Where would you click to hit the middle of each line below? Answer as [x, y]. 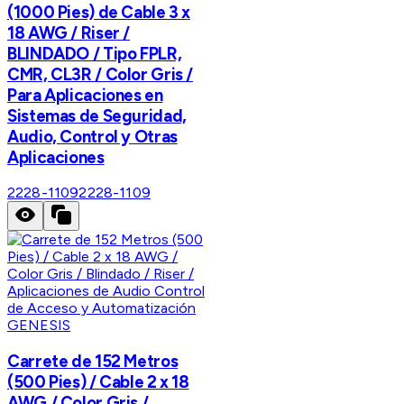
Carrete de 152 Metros [93, 361]
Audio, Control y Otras [92, 136]
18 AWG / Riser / [69, 32]
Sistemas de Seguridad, [97, 115]
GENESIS [39, 326]
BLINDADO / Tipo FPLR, [95, 53]
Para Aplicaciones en [85, 95]
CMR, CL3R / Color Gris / [101, 74]
